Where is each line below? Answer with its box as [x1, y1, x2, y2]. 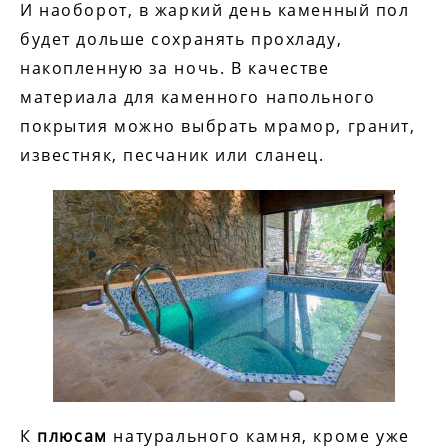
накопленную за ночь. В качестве [20, 57, 330, 80]
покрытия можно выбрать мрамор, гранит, [20, 115, 416, 138]
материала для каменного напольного [20, 86, 376, 109]
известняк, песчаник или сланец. [20, 144, 325, 167]
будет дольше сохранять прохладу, [20, 28, 343, 51]
